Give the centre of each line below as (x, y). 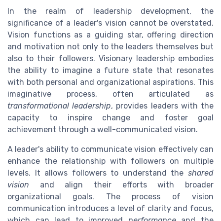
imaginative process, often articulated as (110, 94)
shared (201, 173)
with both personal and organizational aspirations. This (110, 82)
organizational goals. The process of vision (110, 196)
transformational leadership (59, 106)
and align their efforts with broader (121, 184)
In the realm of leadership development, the (110, 11)
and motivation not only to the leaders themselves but (110, 46)
